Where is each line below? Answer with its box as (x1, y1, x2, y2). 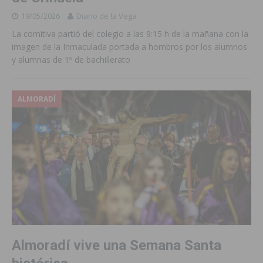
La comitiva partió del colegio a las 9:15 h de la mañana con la (12, 28, 248, 39)
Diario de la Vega (76, 10, 137, 21)
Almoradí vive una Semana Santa (12, 237, 221, 254)
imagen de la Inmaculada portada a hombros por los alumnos (12, 41, 247, 52)
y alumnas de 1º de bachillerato (12, 53, 130, 65)
